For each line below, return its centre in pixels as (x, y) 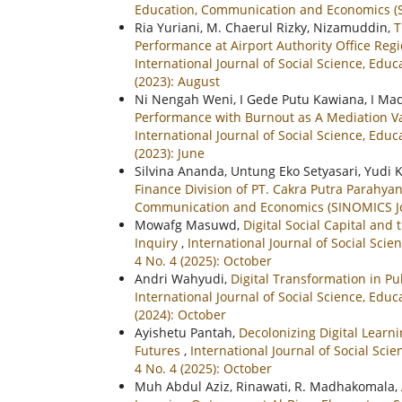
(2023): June (170, 153)
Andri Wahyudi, (183, 279)
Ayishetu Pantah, (187, 333)
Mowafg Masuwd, (189, 225)
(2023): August (177, 82)
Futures (159, 351)
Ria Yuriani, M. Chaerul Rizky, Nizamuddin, (264, 28)
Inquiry (158, 243)
